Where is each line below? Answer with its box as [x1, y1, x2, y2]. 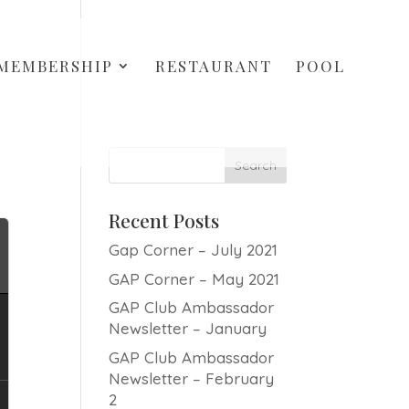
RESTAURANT [155, 56, 272, 76]
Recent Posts [109, 207, 220, 233]
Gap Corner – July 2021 [109, 240, 278, 259]
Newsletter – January [109, 319, 267, 338]
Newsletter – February [109, 368, 275, 388]
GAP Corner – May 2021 [109, 268, 280, 288]
